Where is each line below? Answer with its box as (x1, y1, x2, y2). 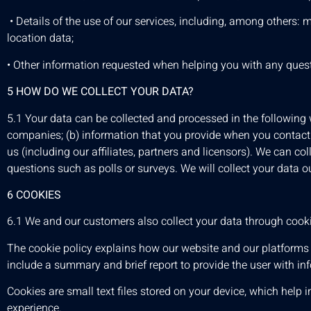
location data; (7, 30, 74, 47)
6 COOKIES (7, 187, 61, 204)
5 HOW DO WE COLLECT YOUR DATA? (7, 83, 194, 101)
